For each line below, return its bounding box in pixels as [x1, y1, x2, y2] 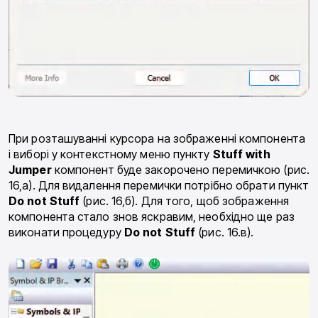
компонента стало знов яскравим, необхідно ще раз [9, 209, 295, 224]
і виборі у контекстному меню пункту [9, 147, 213, 162]
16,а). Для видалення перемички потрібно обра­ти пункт [9, 178, 309, 193]
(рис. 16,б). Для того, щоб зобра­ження [79, 194, 290, 209]
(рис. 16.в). [195, 225, 254, 240]
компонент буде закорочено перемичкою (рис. [51, 163, 309, 177]
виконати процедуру [9, 225, 124, 240]
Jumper [9, 163, 52, 177]
